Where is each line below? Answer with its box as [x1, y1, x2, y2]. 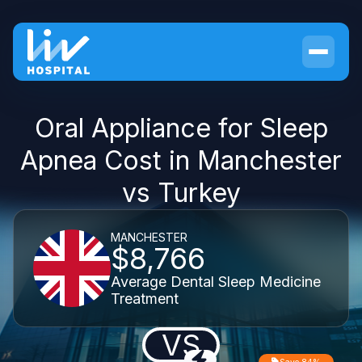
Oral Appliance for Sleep [34, 112, 328, 144]
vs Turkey [121, 177, 241, 208]
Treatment [111, 289, 179, 307]
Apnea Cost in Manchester [20, 145, 342, 176]
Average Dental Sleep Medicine [111, 272, 321, 290]
